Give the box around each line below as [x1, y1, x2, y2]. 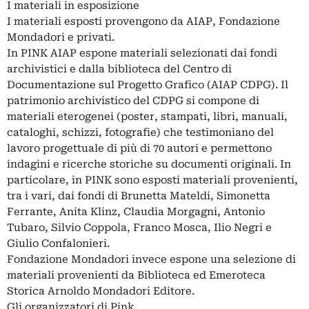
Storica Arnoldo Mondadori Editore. [7, 285, 195, 298]
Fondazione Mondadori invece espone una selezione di [7, 253, 296, 266]
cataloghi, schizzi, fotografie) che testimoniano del [7, 126, 274, 139]
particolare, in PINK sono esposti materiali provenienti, [7, 174, 298, 187]
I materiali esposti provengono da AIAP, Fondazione [7, 15, 280, 28]
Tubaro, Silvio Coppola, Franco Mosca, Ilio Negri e [7, 221, 272, 235]
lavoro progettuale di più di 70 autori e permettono [7, 142, 272, 155]
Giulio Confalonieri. [7, 237, 110, 250]
